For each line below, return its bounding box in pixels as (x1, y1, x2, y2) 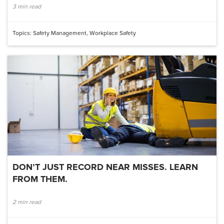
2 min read (12, 198, 41, 206)
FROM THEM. (12, 174, 67, 184)
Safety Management (33, 29, 86, 37)
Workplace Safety (89, 29, 136, 37)
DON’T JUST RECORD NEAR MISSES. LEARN (12, 162, 198, 172)
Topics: (12, 29, 33, 37)
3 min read (12, 2, 41, 10)
